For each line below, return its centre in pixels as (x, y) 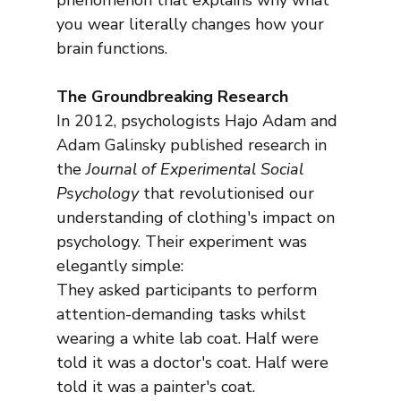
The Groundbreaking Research (172, 97)
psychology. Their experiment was (183, 242)
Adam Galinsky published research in (193, 145)
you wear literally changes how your (192, 25)
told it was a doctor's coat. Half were (194, 363)
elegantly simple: (119, 266)
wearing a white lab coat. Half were (189, 339)
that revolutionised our (228, 194)
